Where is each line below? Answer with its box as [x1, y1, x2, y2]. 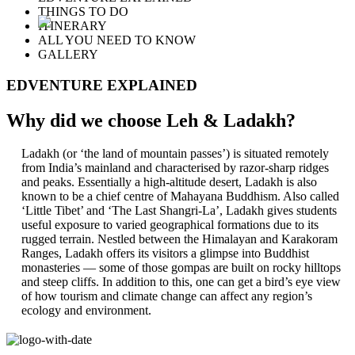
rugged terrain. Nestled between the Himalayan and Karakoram [21, 232, 338, 246]
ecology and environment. [21, 303, 151, 318]
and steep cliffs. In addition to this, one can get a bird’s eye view [21, 275, 341, 289]
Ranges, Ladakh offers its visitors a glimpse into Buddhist [21, 246, 309, 261]
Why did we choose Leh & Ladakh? [6, 109, 296, 131]
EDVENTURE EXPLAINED [6, 76, 197, 94]
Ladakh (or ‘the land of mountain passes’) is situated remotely [21, 147, 329, 161]
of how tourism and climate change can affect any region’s [21, 289, 312, 303]
